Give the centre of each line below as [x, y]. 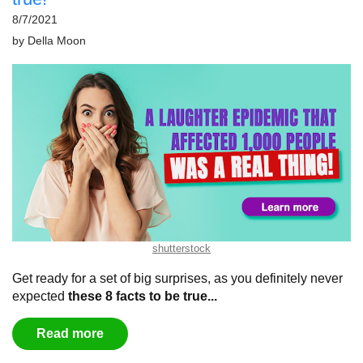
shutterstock [181, 249]
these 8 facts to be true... [143, 297]
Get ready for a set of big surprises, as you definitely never [177, 279]
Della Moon [57, 41]
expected [40, 297]
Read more [70, 334]
